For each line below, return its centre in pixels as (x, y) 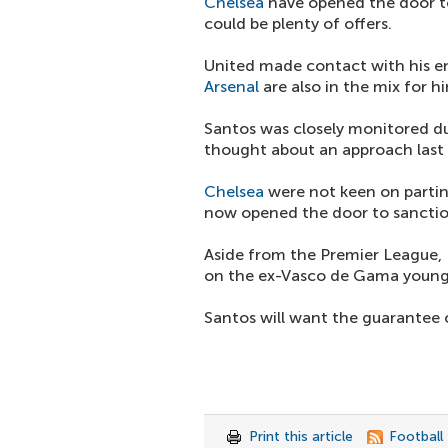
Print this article (301, 436)
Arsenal (231, 86)
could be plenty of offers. (298, 23)
